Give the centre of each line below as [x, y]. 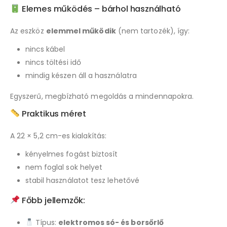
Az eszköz [28, 31]
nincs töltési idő [53, 62]
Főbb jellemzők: [53, 200]
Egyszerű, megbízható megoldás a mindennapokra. [102, 96]
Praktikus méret [53, 113]
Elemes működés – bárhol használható [100, 8]
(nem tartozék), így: [153, 31]
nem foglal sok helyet [64, 167]
